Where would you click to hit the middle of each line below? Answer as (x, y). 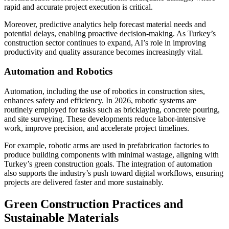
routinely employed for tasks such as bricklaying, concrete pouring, (112, 110)
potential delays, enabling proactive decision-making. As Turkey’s (110, 33)
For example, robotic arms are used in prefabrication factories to (107, 146)
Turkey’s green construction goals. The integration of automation (108, 164)
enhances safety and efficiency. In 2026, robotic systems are (100, 101)
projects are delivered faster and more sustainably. (84, 182)
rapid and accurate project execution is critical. (78, 7)
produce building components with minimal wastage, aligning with (111, 155)
